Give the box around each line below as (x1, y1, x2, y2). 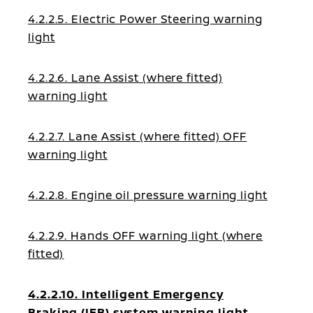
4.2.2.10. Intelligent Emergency (28, 286, 224, 302)
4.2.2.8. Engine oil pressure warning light (28, 187, 268, 203)
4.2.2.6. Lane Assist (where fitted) (28, 70, 223, 85)
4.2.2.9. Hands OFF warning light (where (28, 228, 263, 243)
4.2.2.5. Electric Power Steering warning (28, 11, 263, 27)
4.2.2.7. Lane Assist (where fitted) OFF (28, 129, 247, 144)
